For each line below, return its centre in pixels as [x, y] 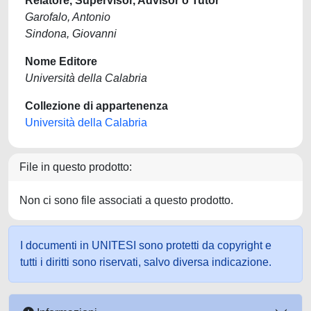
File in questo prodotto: [76, 167]
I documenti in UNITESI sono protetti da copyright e [146, 245]
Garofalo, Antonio [68, 17]
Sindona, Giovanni [71, 34]
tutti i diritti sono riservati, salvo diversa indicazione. [146, 262]
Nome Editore [61, 61]
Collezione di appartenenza [96, 106]
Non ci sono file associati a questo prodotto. [126, 200]
